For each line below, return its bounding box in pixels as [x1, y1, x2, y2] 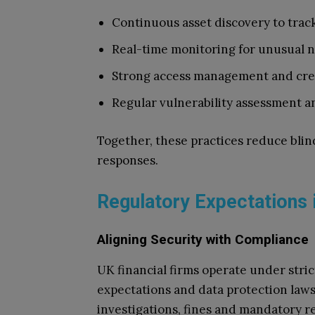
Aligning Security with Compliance [97, 231, 309, 247]
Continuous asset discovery [112, 15, 270, 30]
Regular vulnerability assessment [112, 95, 302, 110]
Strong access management [112, 68, 269, 84]
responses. [97, 153, 158, 168]
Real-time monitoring [112, 41, 236, 57]
